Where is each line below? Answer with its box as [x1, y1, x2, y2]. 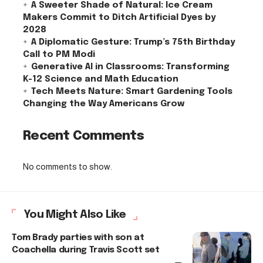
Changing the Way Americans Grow [23, 99, 184, 109]
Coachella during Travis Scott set [12, 245, 160, 255]
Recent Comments [23, 129, 144, 143]
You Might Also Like [23, 209, 126, 220]
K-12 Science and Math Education [23, 74, 178, 84]
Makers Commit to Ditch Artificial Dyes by [23, 12, 215, 22]
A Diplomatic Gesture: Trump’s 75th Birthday [31, 37, 235, 47]
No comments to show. [23, 161, 112, 171]
